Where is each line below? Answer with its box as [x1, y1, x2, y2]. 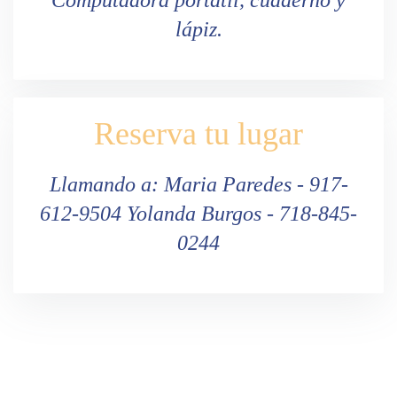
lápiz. [175, 17, 222, 41]
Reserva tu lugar [94, 115, 303, 152]
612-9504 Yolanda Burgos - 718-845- [40, 201, 357, 225]
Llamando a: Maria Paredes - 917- [49, 172, 348, 196]
